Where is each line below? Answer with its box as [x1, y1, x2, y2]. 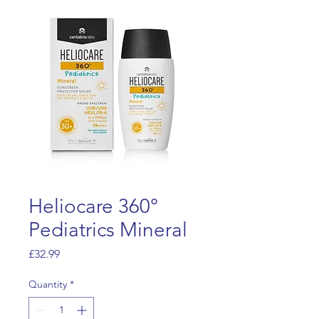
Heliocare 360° [28, 194, 158, 218]
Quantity [28, 278, 67, 291]
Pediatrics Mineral [28, 218, 187, 241]
